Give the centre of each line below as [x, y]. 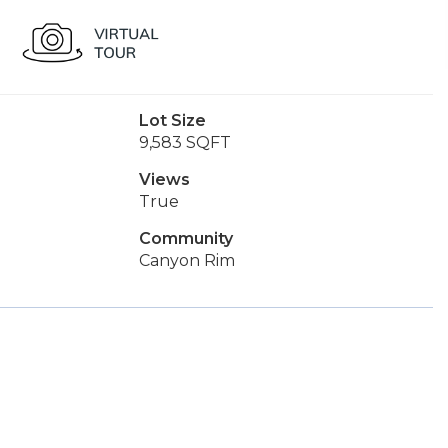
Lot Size [172, 120]
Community [185, 238]
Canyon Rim [186, 260]
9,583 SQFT [184, 142]
